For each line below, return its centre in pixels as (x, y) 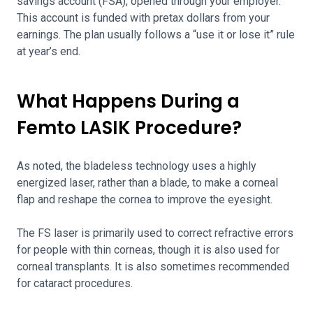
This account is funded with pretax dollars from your (143, 18)
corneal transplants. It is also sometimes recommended (153, 267)
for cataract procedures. (75, 283)
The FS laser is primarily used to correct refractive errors (155, 233)
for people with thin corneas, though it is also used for (148, 250)
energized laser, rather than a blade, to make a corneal (147, 183)
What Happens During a (128, 101)
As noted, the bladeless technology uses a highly (137, 166)
